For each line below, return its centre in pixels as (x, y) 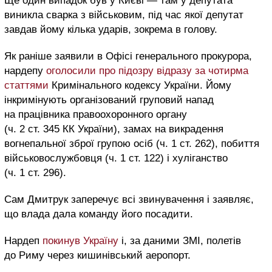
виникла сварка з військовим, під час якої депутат (124, 15)
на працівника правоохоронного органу (96, 115)
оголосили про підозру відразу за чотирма (147, 71)
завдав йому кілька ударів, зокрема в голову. (111, 30)
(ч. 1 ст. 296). (35, 173)
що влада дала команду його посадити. (99, 214)
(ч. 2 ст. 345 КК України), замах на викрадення (114, 129)
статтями (26, 86)
